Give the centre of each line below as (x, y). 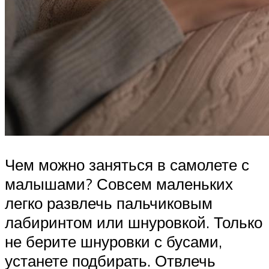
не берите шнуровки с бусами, (113, 241)
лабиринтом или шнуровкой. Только (134, 222)
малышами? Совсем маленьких (119, 183)
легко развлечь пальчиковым (109, 203)
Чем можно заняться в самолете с (127, 164)
